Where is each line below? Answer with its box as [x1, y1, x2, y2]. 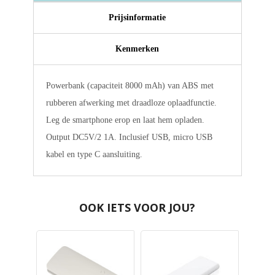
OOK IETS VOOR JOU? [79, 200, 196, 215]
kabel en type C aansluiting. [45, 150, 142, 160]
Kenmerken [115, 44, 160, 54]
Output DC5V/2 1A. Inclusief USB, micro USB [45, 133, 212, 142]
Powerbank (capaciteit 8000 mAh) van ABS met [45, 81, 214, 91]
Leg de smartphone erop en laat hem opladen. [45, 115, 204, 125]
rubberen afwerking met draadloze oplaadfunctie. [45, 98, 217, 108]
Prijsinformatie [109, 13, 166, 23]
